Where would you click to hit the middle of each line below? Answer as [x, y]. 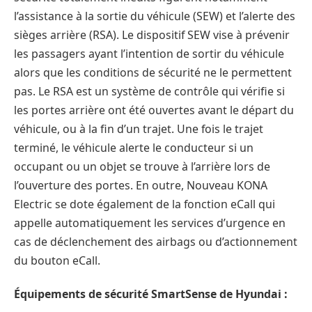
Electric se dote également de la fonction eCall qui [145, 204]
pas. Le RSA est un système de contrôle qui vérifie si [149, 91]
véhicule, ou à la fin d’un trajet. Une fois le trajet [139, 128]
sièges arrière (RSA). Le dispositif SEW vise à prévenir [152, 34]
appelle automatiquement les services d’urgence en [150, 223]
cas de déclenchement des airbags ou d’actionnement [156, 241]
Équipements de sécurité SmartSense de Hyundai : [151, 294]
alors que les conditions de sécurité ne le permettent [153, 72]
